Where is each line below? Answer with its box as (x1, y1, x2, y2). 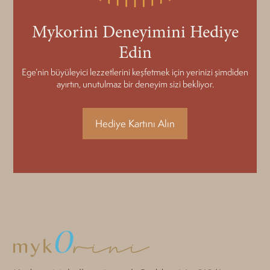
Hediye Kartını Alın (95, 116, 175, 130)
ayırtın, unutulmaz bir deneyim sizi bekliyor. (56, 77, 214, 90)
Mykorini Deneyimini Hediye (31, 20, 239, 43)
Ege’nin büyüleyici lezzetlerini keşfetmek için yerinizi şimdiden (22, 65, 248, 78)
